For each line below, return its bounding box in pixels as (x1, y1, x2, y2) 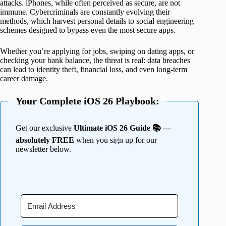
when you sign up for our (74, 136, 157, 145)
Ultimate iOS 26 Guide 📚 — (74, 124, 171, 133)
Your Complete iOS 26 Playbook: (16, 95, 159, 107)
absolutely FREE (16, 136, 74, 145)
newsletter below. (16, 145, 71, 154)
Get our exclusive (16, 124, 74, 133)
